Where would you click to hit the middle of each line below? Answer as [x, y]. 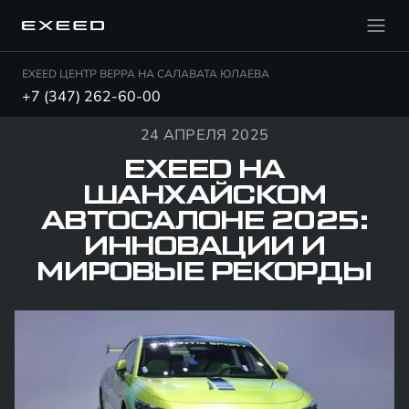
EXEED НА [204, 170]
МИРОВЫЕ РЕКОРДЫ [204, 272]
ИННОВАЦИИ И [204, 246]
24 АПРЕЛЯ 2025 [204, 135]
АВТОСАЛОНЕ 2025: [204, 221]
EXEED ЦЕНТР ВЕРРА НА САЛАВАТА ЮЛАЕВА [146, 74]
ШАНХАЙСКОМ [204, 195]
